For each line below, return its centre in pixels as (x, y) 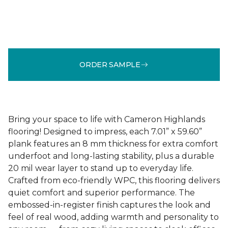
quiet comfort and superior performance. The (102, 193)
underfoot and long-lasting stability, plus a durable (111, 156)
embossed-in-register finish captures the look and (109, 205)
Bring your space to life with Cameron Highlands (107, 119)
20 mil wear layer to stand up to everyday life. (101, 168)
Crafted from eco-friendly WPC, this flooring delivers (114, 180)
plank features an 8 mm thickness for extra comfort (113, 144)
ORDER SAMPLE (110, 64)
